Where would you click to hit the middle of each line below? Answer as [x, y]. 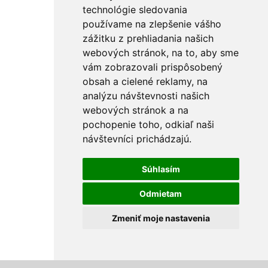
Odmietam [161, 194]
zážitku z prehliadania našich [148, 38]
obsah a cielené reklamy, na [145, 81]
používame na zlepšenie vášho [152, 24]
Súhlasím [161, 169]
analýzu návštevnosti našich [146, 96]
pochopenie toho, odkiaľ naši [148, 124]
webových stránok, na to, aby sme [160, 53]
